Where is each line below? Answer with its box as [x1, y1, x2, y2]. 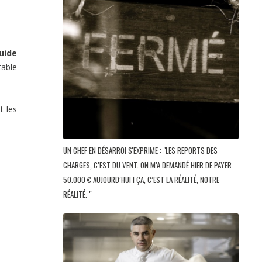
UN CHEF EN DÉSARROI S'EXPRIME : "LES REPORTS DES [63, 144, 218, 157]
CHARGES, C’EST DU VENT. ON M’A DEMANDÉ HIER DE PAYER [63, 159, 232, 171]
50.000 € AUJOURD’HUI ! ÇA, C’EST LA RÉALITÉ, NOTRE [63, 174, 219, 186]
